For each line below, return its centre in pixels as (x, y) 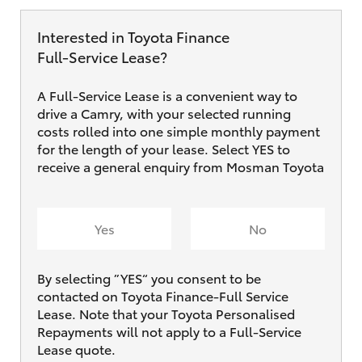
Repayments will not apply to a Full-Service (169, 330)
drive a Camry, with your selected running (164, 112)
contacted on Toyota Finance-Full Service (163, 295)
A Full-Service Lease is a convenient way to (167, 95)
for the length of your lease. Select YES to (164, 148)
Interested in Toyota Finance (133, 36)
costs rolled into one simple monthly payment (179, 130)
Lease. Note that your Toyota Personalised (166, 313)
